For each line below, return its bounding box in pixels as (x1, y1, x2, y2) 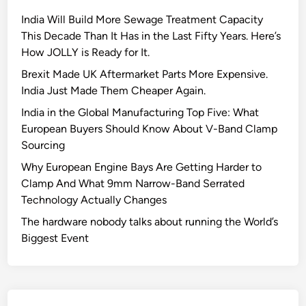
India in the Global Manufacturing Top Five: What (21, 106, 260, 119)
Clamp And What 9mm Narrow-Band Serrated (21, 177, 245, 190)
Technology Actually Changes (21, 193, 167, 206)
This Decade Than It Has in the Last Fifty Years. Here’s (21, 29, 281, 42)
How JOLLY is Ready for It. (21, 46, 150, 59)
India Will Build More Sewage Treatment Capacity (21, 13, 264, 26)
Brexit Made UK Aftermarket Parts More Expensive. (21, 68, 268, 81)
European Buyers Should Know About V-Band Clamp (21, 122, 278, 135)
